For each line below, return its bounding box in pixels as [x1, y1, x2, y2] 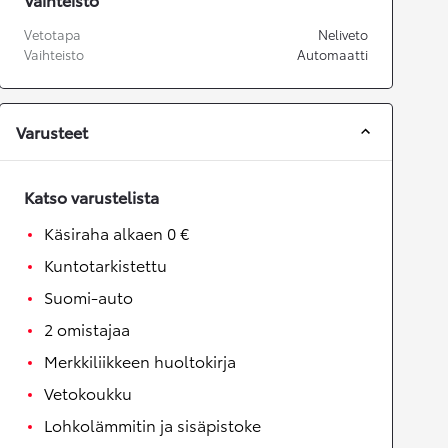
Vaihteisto [24, 45, 84, 63]
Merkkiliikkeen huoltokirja [44, 349, 236, 372]
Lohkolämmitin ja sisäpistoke [44, 413, 261, 436]
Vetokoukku [44, 381, 132, 404]
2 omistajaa [44, 317, 130, 340]
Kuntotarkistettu [44, 253, 167, 276]
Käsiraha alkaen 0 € [44, 221, 189, 244]
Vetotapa [24, 25, 81, 43]
